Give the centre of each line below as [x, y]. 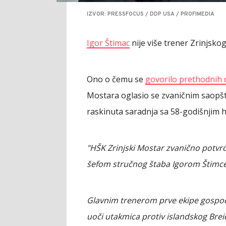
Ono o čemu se [116, 79]
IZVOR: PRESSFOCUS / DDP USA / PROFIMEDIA [151, 14]
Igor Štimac [108, 43]
